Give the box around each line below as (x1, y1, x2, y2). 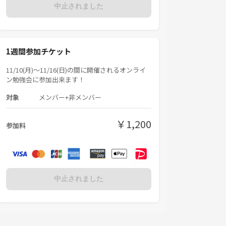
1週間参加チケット (6, 45, 71, 56)
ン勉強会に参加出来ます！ (6, 74, 85, 84)
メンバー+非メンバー (39, 92, 101, 102)
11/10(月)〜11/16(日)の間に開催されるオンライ (6, 65, 146, 75)
